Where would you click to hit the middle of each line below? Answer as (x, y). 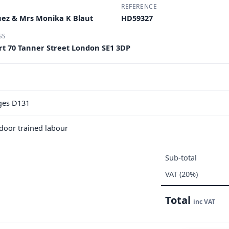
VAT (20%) (181, 174)
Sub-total (181, 157)
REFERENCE (139, 6)
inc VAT (204, 202)
